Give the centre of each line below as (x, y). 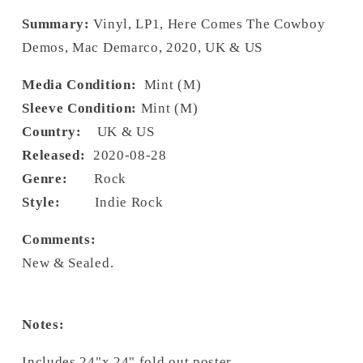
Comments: (59, 240)
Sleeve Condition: (79, 109)
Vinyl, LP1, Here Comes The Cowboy (209, 23)
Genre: (58, 179)
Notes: (43, 324)
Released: (58, 156)
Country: (60, 132)
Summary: (58, 23)
